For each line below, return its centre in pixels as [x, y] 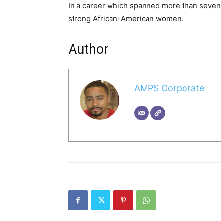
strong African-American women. [126, 18]
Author [88, 49]
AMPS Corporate [169, 88]
